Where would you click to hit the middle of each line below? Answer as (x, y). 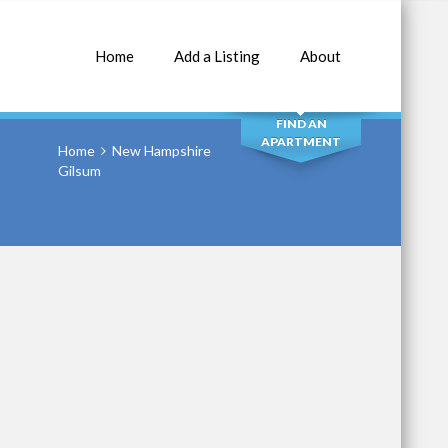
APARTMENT (301, 141)
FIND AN (301, 123)
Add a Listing (217, 56)
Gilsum (79, 170)
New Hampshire (161, 150)
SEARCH (301, 67)
